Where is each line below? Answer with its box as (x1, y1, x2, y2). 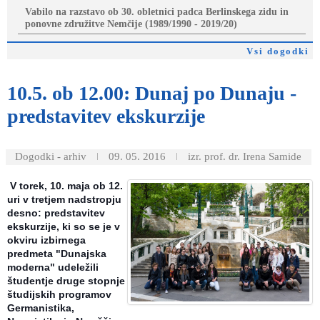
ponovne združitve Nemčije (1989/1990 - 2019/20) (25, 18, 237, 29)
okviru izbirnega (7, 234, 86, 246)
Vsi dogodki (246, 46, 313, 56)
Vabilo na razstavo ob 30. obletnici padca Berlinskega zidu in (25, 6, 289, 17)
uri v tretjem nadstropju (7, 193, 121, 205)
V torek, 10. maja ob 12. (7, 179, 123, 191)
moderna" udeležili (7, 261, 99, 273)
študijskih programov (7, 288, 111, 300)
